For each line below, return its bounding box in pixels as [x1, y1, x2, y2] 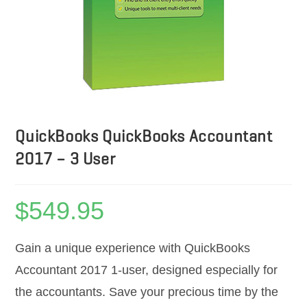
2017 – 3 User [15, 149, 116, 170]
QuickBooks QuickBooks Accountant [15, 126, 273, 147]
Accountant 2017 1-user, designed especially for [15, 263, 278, 278]
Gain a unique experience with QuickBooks [15, 241, 251, 256]
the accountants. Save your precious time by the [15, 285, 279, 299]
